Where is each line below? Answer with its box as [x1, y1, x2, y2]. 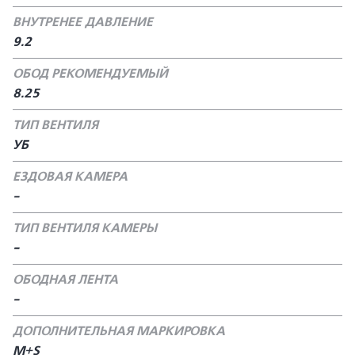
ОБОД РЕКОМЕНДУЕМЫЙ [13, 66, 168, 82]
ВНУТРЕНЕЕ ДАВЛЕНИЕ [13, 14, 153, 30]
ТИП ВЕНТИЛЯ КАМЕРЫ [13, 220, 157, 236]
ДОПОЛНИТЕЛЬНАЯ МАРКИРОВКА [13, 323, 225, 339]
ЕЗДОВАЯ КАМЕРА [13, 169, 128, 185]
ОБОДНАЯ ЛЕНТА [13, 272, 118, 288]
